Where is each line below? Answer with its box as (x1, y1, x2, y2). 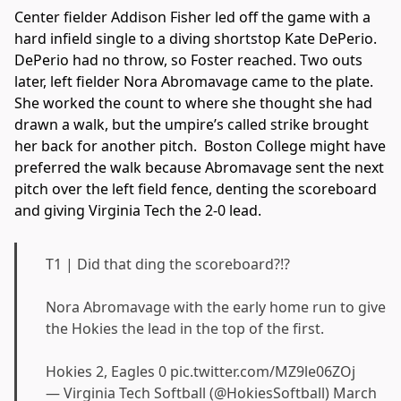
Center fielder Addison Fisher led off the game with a (14, 7, 371, 28)
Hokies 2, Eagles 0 (46, 362, 170, 382)
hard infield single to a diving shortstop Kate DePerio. (14, 29, 377, 49)
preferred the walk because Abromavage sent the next (14, 158, 384, 178)
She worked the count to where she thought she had (14, 93, 372, 114)
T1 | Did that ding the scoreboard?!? (46, 254, 290, 275)
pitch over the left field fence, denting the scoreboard (14, 179, 377, 200)
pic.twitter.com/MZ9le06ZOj (170, 362, 355, 382)
